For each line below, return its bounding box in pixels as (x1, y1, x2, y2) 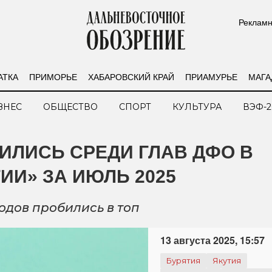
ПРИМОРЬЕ (29, 70, 77, 83)
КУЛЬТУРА (172, 101, 222, 112)
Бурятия (166, 256, 200, 265)
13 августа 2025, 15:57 (160, 233, 265, 247)
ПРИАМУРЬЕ (185, 70, 237, 83)
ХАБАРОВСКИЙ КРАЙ (87, 70, 174, 83)
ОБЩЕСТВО (43, 101, 98, 112)
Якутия (212, 256, 241, 265)
